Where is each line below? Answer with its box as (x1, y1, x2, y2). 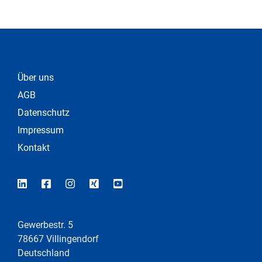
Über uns (18, 71, 54, 83)
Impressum (18, 124, 64, 136)
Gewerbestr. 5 (18, 219, 73, 230)
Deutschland (18, 247, 70, 258)
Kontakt (18, 142, 50, 153)
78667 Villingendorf (18, 233, 99, 244)
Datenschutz (18, 106, 70, 118)
